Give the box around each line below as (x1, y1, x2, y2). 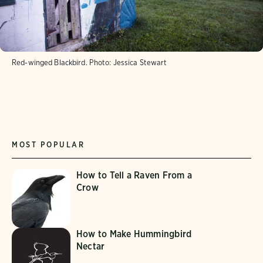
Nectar (76, 241, 105, 252)
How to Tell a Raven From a (76, 170, 193, 181)
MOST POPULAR (12, 140, 85, 150)
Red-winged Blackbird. (12, 58, 87, 68)
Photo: (89, 58, 112, 68)
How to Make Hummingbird (76, 228, 192, 240)
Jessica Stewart (113, 58, 167, 68)
